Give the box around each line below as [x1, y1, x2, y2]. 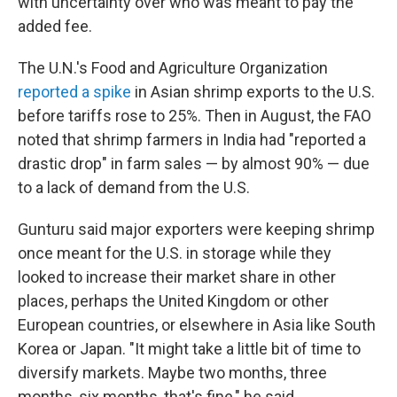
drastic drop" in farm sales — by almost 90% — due [18, 154, 370, 173]
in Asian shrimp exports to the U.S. [131, 82, 375, 101]
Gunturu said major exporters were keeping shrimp [18, 220, 375, 238]
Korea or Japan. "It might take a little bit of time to [18, 339, 361, 358]
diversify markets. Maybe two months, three [18, 363, 327, 382]
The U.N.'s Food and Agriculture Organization [18, 58, 328, 77]
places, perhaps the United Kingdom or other [18, 292, 329, 310]
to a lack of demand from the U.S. [18, 178, 250, 197]
